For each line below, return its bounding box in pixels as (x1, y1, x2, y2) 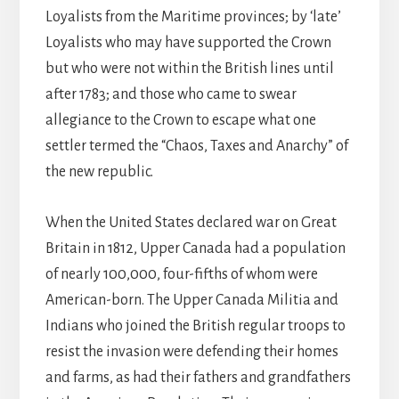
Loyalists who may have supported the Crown (45, 35, 331, 52)
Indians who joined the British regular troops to (45, 318, 346, 335)
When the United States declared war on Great (45, 215, 337, 232)
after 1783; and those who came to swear (45, 86, 297, 103)
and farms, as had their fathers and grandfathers (45, 370, 351, 387)
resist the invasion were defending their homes (45, 344, 338, 361)
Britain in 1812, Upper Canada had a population (45, 240, 346, 257)
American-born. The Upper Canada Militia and (45, 292, 338, 309)
